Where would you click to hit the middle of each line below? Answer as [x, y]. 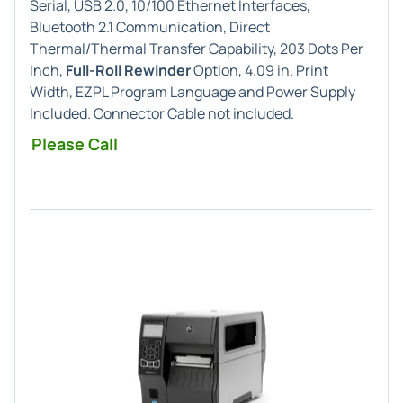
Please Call [75, 144]
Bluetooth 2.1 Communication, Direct [150, 27]
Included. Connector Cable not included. [162, 113]
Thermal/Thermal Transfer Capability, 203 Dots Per [197, 49]
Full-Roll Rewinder [128, 70]
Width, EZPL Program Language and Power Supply [193, 92]
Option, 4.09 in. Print [260, 70]
